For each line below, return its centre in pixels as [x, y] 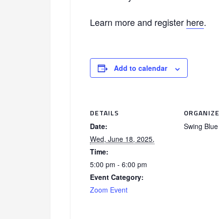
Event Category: [117, 177]
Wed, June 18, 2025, [122, 139]
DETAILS [104, 113]
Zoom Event [109, 190]
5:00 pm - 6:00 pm [119, 164]
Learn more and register [138, 22]
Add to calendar [141, 68]
